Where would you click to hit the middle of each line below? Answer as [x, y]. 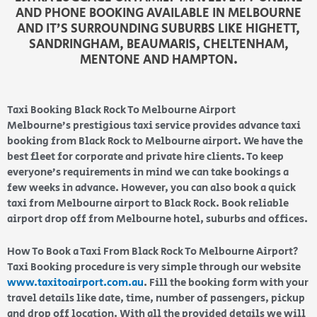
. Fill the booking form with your [226, 283]
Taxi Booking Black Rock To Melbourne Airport [121, 110]
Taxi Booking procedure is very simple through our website [154, 267]
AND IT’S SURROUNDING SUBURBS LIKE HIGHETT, [158, 29]
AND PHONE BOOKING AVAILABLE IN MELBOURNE [158, 14]
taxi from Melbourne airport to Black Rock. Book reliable [148, 204]
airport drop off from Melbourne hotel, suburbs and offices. [158, 219]
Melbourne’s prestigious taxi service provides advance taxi [154, 126]
